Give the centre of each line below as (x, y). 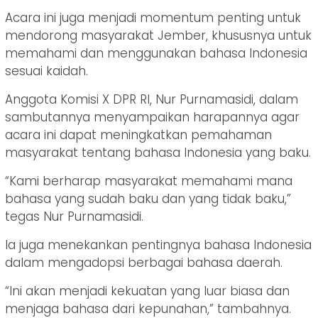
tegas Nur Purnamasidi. (74, 216)
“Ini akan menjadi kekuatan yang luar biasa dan (147, 291)
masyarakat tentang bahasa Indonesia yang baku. (158, 152)
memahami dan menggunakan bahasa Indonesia (156, 53)
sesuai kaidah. (46, 71)
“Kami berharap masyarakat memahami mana (149, 181)
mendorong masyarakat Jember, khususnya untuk (158, 35)
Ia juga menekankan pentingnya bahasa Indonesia (158, 245)
